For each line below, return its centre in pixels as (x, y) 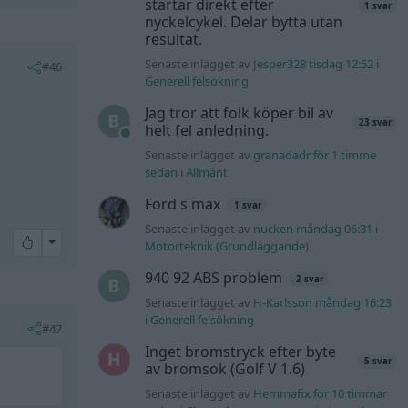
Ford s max (183, 204)
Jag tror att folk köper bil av (240, 113)
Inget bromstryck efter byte (241, 352)
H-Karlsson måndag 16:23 (323, 303)
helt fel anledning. (207, 131)
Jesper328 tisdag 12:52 (314, 64)
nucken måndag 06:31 (313, 229)
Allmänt (207, 173)
